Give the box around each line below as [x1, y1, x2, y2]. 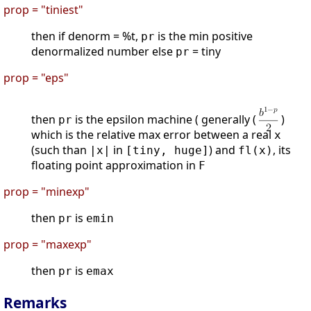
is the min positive [155, 28, 253, 44]
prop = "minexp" [3, 184, 90, 200]
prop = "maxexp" [3, 237, 92, 253]
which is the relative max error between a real [31, 127, 274, 143]
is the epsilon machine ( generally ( [72, 112, 256, 128]
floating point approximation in [31, 158, 199, 174]
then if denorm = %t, [31, 28, 141, 44]
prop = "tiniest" [3, 2, 83, 18]
